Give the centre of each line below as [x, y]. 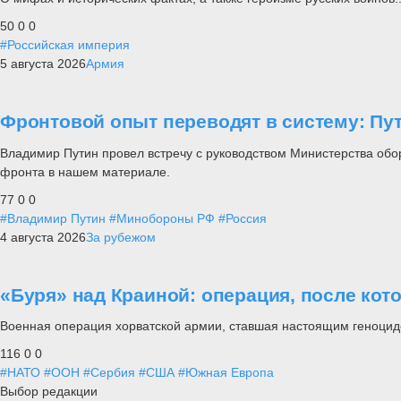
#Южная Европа [226, 372]
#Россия [243, 218]
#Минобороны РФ [162, 218]
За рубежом [121, 237]
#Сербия [109, 372]
